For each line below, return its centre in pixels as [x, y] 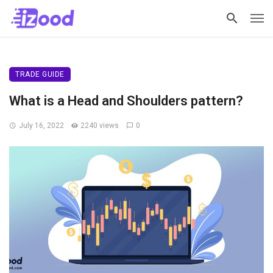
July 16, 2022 [41, 126]
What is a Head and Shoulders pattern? [126, 101]
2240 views [100, 126]
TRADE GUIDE [40, 74]
